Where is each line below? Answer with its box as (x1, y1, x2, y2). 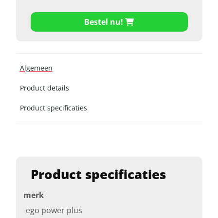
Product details (19, 83, 69, 92)
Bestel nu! (84, 16, 123, 27)
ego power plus (25, 204, 82, 216)
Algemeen (19, 63, 53, 73)
